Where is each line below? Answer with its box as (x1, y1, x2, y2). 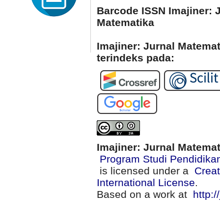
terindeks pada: (97, 52, 174, 63)
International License (97, 176, 195, 188)
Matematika (97, 16, 154, 28)
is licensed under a (97, 165, 194, 176)
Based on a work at (97, 188, 193, 200)
